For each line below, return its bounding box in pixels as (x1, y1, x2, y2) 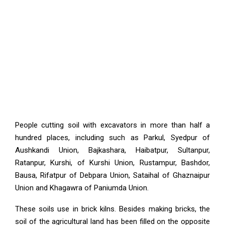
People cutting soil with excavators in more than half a (15, 121, 210, 130)
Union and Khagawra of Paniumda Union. (15, 183, 149, 192)
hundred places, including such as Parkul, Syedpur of (15, 133, 210, 142)
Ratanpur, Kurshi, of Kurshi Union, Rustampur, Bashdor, (15, 158, 210, 167)
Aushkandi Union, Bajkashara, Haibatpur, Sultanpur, (15, 146, 210, 155)
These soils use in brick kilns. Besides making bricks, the (15, 204, 210, 213)
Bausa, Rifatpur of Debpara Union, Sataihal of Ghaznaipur (15, 171, 210, 180)
